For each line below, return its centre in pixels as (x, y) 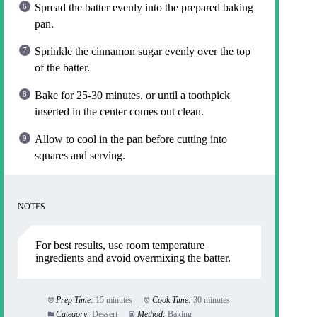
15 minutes (114, 300)
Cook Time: (171, 300)
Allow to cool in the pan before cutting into (131, 139)
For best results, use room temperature (120, 246)
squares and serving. (80, 156)
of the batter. (62, 68)
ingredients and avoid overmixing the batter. (133, 258)
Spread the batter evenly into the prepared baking (144, 8)
